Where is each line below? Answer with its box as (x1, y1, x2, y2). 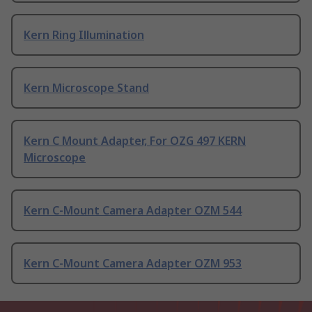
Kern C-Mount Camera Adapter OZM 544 (24, 203, 242, 219)
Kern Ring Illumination (24, 27, 144, 43)
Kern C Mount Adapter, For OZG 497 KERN (24, 133, 246, 149)
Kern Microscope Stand (24, 80, 149, 96)
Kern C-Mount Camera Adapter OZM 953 (24, 256, 242, 272)
